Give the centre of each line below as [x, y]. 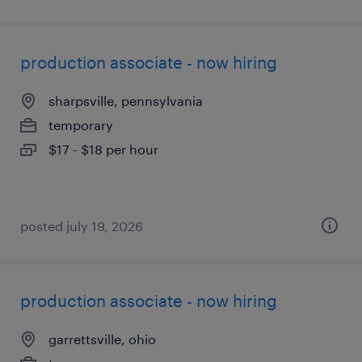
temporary [81, 125]
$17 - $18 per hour [103, 149]
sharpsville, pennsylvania [126, 101]
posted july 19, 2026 [82, 226]
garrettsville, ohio [102, 339]
